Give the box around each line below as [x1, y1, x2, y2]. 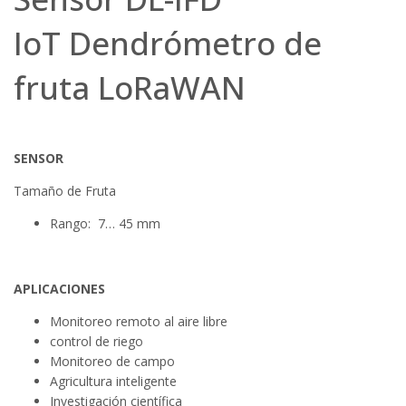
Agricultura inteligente [50, 372, 177, 390]
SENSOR [14, 149, 63, 167]
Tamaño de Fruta [14, 181, 116, 199]
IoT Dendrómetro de [14, 21, 322, 64]
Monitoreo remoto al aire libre [50, 312, 227, 330]
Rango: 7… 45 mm [50, 214, 160, 232]
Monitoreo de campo [50, 352, 175, 370]
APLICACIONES [14, 279, 105, 297]
